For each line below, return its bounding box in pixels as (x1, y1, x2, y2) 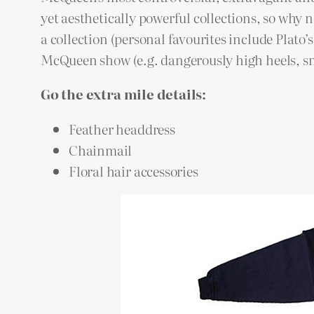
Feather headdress (69, 118, 175, 139)
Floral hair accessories (69, 160, 198, 181)
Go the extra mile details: (41, 83, 207, 104)
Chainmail (69, 139, 132, 160)
